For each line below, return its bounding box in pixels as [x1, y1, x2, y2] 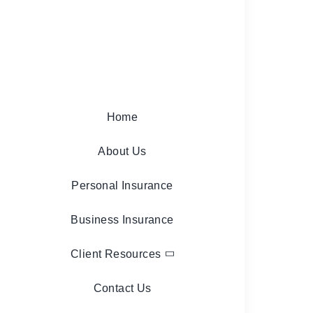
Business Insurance [71, 213, 174, 226]
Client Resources [71, 247, 161, 260]
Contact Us [93, 282, 152, 294]
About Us [98, 145, 147, 157]
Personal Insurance [71, 179, 173, 191]
